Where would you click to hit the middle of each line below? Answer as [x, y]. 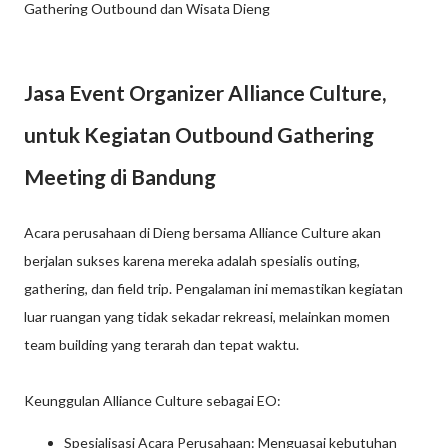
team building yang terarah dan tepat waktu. [161, 345]
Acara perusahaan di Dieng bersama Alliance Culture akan [202, 233]
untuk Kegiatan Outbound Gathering [199, 135]
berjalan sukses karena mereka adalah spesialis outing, [192, 261]
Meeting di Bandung [120, 177]
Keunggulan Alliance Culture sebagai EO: [152, 401]
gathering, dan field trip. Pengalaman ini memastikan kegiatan [213, 289]
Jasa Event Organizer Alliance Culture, [205, 93]
